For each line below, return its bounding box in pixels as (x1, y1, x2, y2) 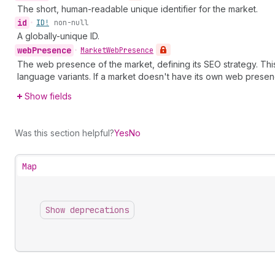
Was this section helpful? (15, 128, 114, 138)
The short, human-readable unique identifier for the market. (17, 4, 258, 14)
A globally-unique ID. (17, 31, 99, 41)
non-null (54, 18, 88, 28)
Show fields (25, 91, 72, 101)
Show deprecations (45, 204, 129, 215)
